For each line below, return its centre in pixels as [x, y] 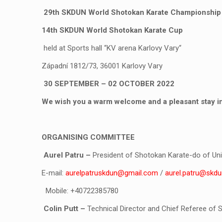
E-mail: [54, 173]
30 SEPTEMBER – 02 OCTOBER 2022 [109, 84]
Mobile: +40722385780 [80, 191]
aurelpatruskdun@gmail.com [112, 173]
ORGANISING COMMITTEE [88, 137]
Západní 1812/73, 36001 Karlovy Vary [102, 66]
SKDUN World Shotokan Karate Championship [140, 12]
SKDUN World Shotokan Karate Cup [120, 30]
